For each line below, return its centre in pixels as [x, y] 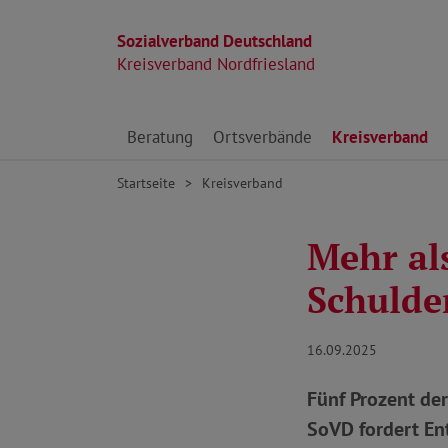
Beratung [160, 137]
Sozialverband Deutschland [214, 41]
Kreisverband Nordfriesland [216, 64]
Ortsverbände [262, 137]
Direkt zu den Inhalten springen [231, 126]
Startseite [146, 182]
